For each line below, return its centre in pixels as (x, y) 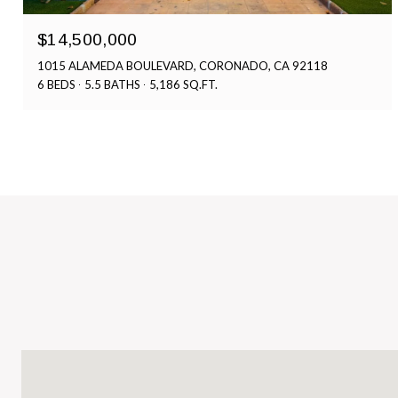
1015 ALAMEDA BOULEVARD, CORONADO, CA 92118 (183, 65)
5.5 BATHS (112, 84)
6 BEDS (56, 84)
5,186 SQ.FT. (183, 84)
